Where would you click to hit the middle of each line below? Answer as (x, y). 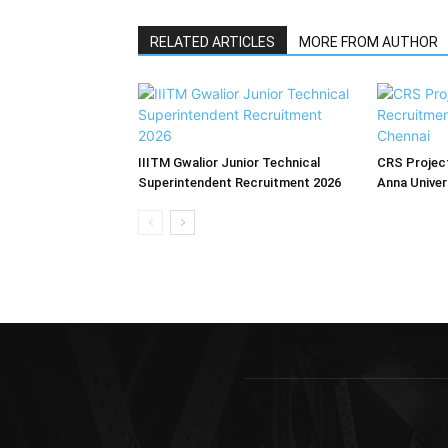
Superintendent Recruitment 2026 (239, 182)
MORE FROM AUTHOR (368, 41)
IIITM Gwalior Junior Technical (229, 162)
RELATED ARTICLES (212, 41)
